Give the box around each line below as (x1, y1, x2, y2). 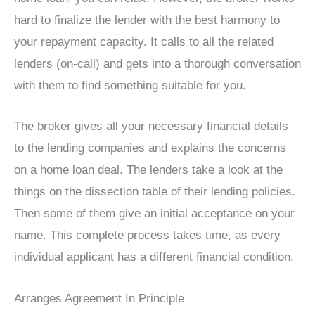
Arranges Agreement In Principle (14, 291, 184, 305)
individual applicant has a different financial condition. (14, 250, 294, 264)
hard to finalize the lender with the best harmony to (14, 13, 280, 27)
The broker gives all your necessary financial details (14, 120, 288, 134)
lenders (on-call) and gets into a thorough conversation (14, 57, 301, 71)
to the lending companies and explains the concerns (14, 141, 286, 155)
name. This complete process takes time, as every (14, 229, 281, 243)
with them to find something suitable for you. (14, 79, 246, 93)
